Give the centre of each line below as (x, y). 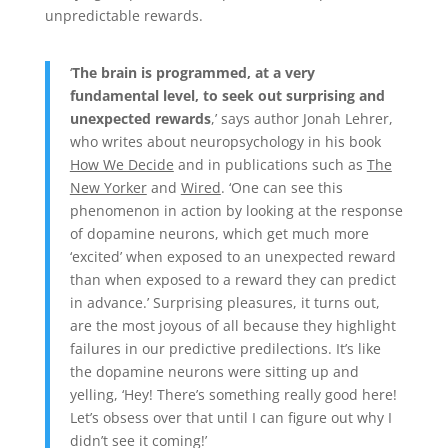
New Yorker (108, 187)
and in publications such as (270, 164)
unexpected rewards (140, 118)
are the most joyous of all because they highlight (232, 325)
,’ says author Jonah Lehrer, (301, 118)
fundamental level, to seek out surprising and (227, 95)
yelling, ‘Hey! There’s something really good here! (233, 394)
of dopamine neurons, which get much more (219, 233)
